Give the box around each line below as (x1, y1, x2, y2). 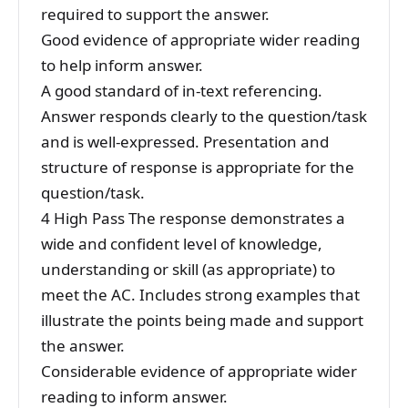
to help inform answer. (41, 55, 203, 76)
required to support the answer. (41, 4, 270, 25)
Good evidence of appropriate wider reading (41, 29, 360, 51)
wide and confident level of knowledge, (41, 233, 322, 255)
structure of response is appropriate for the (41, 157, 354, 178)
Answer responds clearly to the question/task (41, 106, 367, 127)
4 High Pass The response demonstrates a (41, 208, 345, 229)
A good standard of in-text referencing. (41, 80, 322, 102)
